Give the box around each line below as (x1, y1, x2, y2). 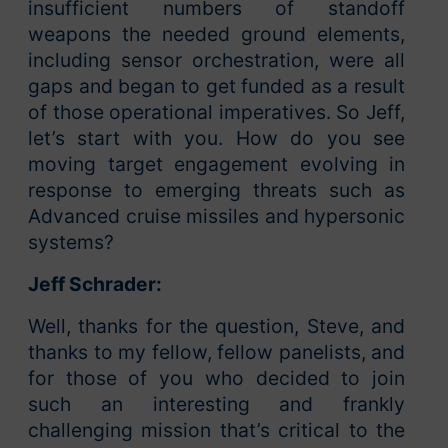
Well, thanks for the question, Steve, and (28, 314, 405, 339)
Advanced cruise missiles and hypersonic (28, 204, 405, 229)
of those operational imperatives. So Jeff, (28, 100, 405, 125)
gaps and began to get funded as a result (28, 74, 405, 99)
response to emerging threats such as (28, 178, 405, 203)
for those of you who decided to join (28, 366, 405, 391)
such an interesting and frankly (28, 392, 405, 417)
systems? (28, 230, 114, 255)
